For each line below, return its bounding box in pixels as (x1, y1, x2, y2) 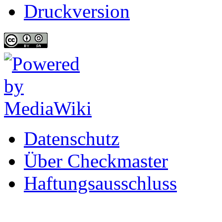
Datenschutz (24, 128, 119, 150)
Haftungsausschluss (24, 172, 177, 194)
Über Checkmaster (24, 150, 168, 172)
